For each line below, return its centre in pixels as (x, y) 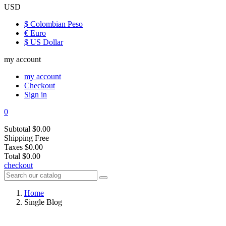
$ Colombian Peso (53, 24)
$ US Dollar (44, 42)
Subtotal (17, 129)
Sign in (36, 95)
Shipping (18, 138)
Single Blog (43, 202)
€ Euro (35, 33)
